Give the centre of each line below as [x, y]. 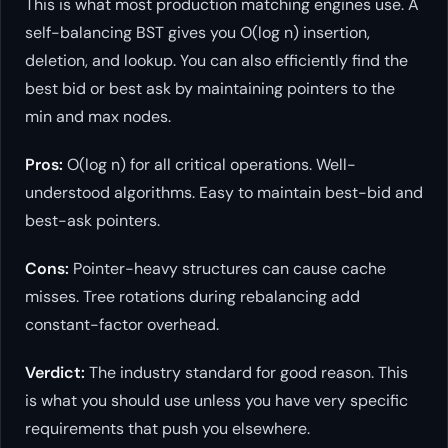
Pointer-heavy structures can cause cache [227, 269]
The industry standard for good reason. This [246, 373]
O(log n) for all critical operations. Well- [209, 165]
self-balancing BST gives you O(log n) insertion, [197, 33]
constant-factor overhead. [122, 325]
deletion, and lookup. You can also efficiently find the [216, 61]
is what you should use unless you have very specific [216, 401]
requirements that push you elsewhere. [167, 429]
